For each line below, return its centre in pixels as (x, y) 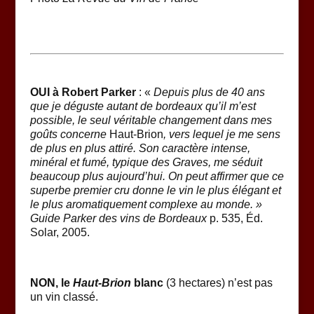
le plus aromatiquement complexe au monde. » (146, 205)
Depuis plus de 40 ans (209, 93)
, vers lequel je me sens (221, 135)
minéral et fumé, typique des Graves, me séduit (146, 163)
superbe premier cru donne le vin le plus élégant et (155, 191)
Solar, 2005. (60, 233)
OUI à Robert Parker (84, 93)
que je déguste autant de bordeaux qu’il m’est (143, 107)
